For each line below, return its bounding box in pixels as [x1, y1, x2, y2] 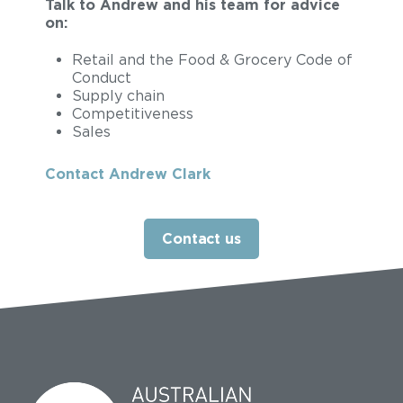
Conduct [72, 69, 131, 86]
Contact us [162, 230, 241, 247]
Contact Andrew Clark [45, 166, 210, 183]
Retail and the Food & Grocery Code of [72, 51, 353, 68]
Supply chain [72, 87, 165, 104]
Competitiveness [72, 105, 193, 122]
